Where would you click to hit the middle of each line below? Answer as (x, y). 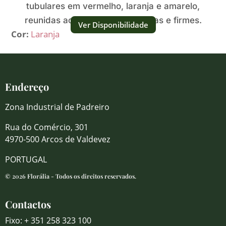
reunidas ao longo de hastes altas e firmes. (113, 20)
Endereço (27, 87)
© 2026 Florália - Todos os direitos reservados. (71, 176)
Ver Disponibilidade (113, 24)
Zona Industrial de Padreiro (57, 107)
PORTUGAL (26, 159)
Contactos (28, 204)
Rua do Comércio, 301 (47, 127)
